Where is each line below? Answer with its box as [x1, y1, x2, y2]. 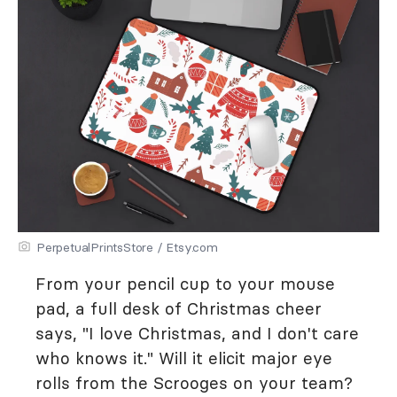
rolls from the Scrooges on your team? [35, 372, 353, 393]
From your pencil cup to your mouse [35, 273, 335, 294]
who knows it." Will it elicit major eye [35, 347, 332, 369]
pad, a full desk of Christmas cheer [35, 298, 322, 319]
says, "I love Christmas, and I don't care [35, 323, 359, 344]
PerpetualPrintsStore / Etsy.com [36, 239, 218, 255]
